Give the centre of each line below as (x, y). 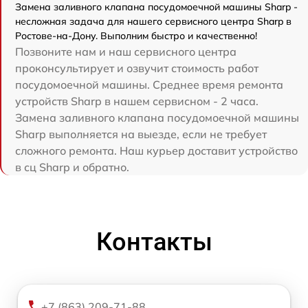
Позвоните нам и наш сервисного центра (126, 51)
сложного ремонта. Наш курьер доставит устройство (156, 150)
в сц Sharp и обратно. (72, 167)
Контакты (154, 242)
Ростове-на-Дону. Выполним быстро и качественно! (136, 35)
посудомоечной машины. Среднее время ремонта (149, 84)
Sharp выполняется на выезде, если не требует (141, 134)
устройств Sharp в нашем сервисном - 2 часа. (137, 101)
